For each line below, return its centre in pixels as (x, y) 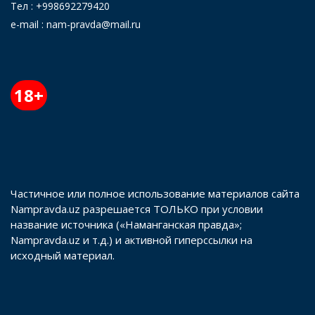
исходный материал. (63, 255)
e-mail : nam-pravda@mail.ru (76, 24)
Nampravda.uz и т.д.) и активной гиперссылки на (131, 239)
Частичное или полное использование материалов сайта (155, 193)
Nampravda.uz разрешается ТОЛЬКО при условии (137, 208)
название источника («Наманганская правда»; (126, 224)
